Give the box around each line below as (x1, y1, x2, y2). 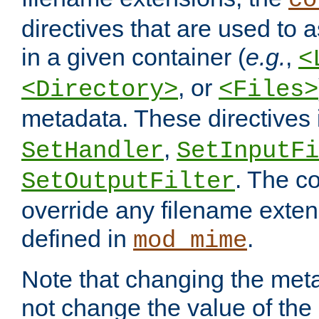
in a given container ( (21, 43, 246, 71)
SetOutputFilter (21, 168, 235, 196)
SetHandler (21, 137, 164, 165)
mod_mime (133, 227, 247, 255)
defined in (21, 225, 133, 253)
